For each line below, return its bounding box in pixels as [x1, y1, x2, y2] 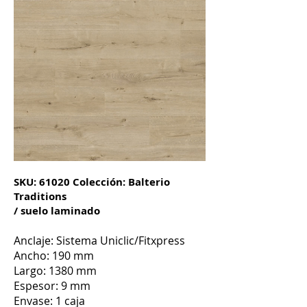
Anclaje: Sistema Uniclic [14, 233, 134, 248]
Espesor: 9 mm [14, 278, 90, 293]
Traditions [14, 189, 66, 204]
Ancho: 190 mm [14, 248, 94, 263]
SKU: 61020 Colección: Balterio [14, 175, 170, 189]
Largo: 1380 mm [14, 263, 97, 278]
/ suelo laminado [14, 204, 100, 218]
